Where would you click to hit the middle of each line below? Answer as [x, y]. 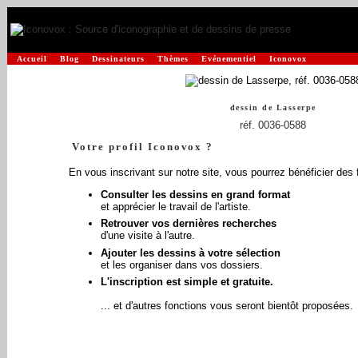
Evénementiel [229, 59]
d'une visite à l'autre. [147, 235]
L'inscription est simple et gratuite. [187, 282]
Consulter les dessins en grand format [195, 194]
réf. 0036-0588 [273, 125]
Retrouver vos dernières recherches [188, 223]
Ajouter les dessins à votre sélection [190, 253]
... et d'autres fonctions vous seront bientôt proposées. [227, 306]
